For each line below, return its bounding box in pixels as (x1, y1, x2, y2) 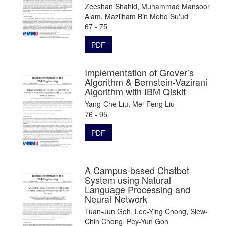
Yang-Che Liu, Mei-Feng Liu (85, 98, 175, 109)
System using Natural (85, 173, 171, 186)
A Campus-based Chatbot (85, 163, 189, 177)
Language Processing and (85, 182, 190, 196)
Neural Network (85, 192, 147, 205)
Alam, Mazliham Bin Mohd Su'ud (85, 11, 188, 21)
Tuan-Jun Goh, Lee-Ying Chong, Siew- (85, 206, 208, 216)
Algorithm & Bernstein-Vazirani (85, 75, 207, 88)
